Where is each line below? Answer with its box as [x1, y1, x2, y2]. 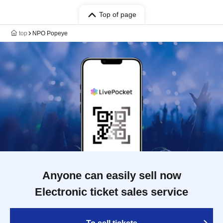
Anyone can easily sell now [42, 169, 181, 182]
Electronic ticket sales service [35, 186, 188, 198]
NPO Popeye [32, 30, 68, 37]
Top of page [99, 10, 136, 18]
